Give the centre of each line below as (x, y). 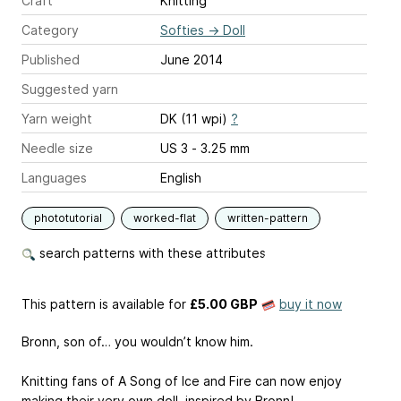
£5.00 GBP (224, 303)
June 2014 (192, 59)
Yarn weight (57, 118)
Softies (182, 30)
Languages (54, 177)
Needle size (57, 148)
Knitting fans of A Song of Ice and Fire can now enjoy (182, 381)
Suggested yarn (70, 89)
